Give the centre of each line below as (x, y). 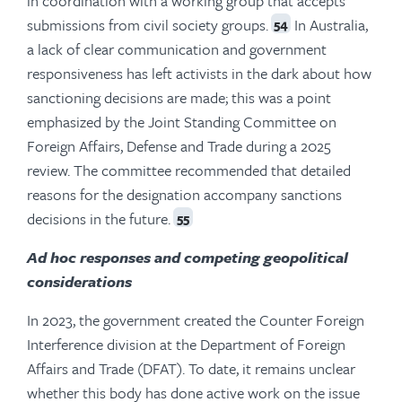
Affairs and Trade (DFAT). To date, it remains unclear (191, 368)
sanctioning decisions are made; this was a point (179, 97)
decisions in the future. (99, 218)
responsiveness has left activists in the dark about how (199, 73)
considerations (79, 281)
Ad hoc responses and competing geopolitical (188, 257)
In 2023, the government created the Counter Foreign (196, 319)
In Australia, (329, 24)
